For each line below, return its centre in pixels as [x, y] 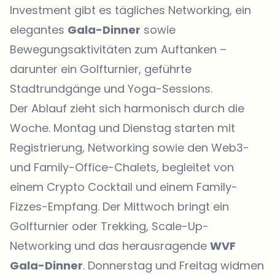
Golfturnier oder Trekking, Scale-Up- [109, 226]
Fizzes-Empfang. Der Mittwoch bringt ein [119, 206]
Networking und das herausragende [110, 246]
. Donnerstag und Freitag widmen [173, 265]
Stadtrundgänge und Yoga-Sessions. [111, 88]
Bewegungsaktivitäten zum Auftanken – [118, 49]
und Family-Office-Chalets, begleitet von [122, 167]
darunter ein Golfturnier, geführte [101, 69]
